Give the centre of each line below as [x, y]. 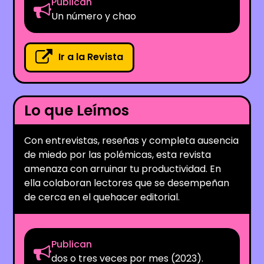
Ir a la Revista [91, 57]
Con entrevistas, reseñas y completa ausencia [132, 140]
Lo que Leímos [77, 110]
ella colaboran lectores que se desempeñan [127, 183]
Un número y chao [94, 16]
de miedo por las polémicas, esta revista [118, 154]
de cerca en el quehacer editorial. [102, 197]
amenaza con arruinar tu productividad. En [123, 169]
